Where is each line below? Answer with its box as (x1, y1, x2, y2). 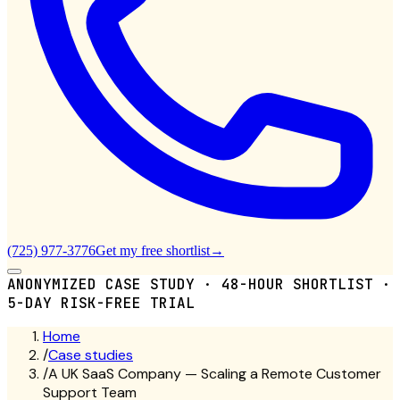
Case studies (48, 346, 133, 364)
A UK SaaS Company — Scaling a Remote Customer (48, 364, 381, 383)
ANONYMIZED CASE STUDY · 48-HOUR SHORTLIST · (7, 275, 391, 294)
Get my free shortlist (96, 243, 210, 258)
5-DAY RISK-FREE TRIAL (7, 294, 195, 312)
